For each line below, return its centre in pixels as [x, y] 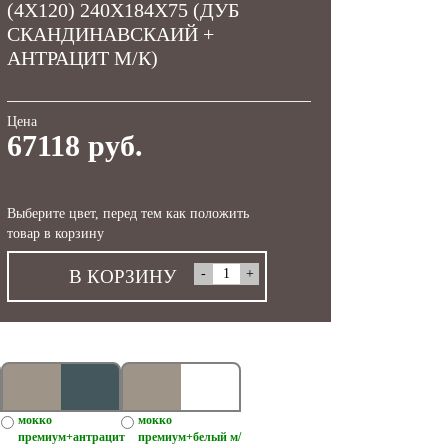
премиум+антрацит [71, 436]
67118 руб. [75, 145]
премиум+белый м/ [189, 436]
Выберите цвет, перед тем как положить [128, 213]
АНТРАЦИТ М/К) [83, 57]
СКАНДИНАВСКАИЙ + [111, 33]
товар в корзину [56, 233]
